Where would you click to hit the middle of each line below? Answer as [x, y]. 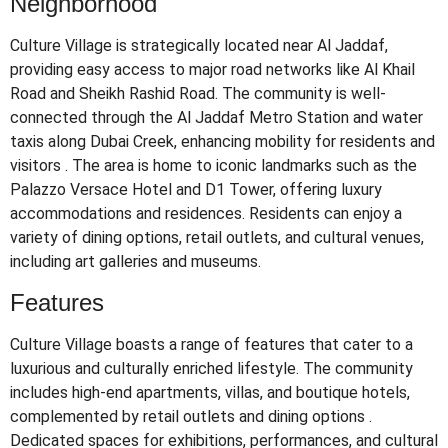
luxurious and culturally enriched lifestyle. [154, 368]
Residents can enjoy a [325, 214]
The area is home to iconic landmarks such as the [244, 166]
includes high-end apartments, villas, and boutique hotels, [210, 392]
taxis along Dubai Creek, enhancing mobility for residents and [222, 142]
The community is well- [304, 94]
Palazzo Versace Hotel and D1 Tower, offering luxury [196, 190]
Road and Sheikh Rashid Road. [114, 94]
